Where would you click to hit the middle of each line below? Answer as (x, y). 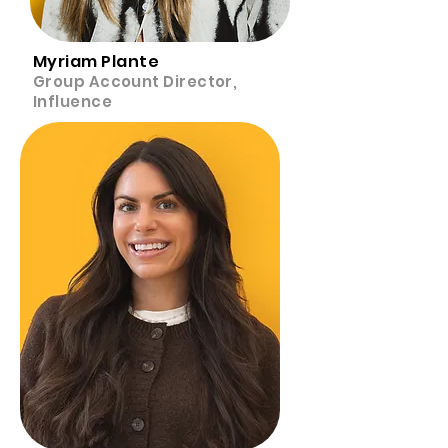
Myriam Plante (122, 61)
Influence (73, 101)
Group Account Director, (135, 81)
